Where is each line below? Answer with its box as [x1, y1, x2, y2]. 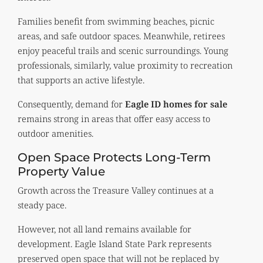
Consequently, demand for [18, 97, 125, 110]
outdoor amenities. [18, 127, 93, 139]
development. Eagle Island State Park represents [18, 237, 211, 249]
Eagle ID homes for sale [125, 97, 227, 110]
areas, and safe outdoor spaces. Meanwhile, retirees [18, 29, 225, 42]
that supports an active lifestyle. [18, 73, 144, 86]
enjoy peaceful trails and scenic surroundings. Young [18, 44, 228, 56]
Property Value [18, 164, 105, 178]
